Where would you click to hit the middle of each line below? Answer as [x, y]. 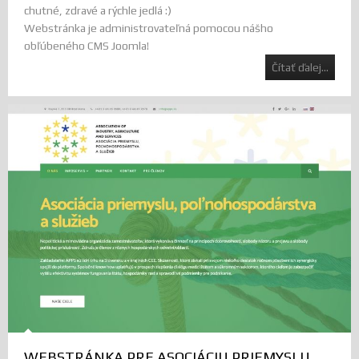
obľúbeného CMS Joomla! [87, 46]
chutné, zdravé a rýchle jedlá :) [98, 11]
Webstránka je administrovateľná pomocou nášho [149, 28]
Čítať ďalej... [300, 68]
